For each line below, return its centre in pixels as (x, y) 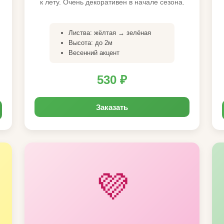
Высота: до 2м (90, 43)
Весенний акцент (94, 53)
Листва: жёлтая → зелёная (110, 33)
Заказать (112, 107)
